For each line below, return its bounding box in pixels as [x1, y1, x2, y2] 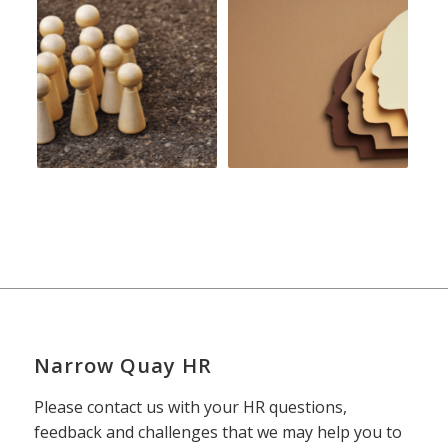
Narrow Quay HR [33, 352, 212, 380]
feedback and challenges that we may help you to [33, 420, 402, 443]
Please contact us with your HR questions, [33, 395, 347, 418]
